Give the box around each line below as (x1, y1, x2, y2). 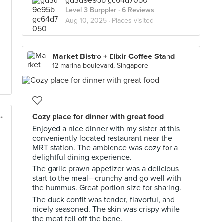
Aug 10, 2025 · (65, 16, 112, 25)
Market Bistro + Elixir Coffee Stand (52, 52, 175, 61)
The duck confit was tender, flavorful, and (32, 195, 175, 205)
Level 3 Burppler (65, 6, 116, 14)
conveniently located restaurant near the (32, 133, 172, 143)
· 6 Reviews (116, 6, 154, 14)
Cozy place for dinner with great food (32, 112, 164, 122)
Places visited (112, 16, 154, 25)
